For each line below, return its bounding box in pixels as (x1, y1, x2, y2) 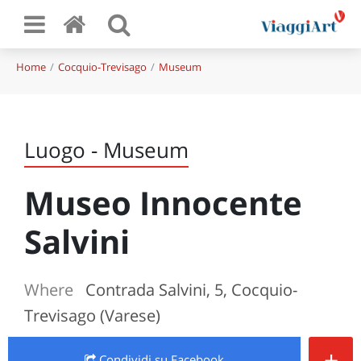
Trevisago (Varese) (24, 305, 160, 326)
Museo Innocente (24, 180, 302, 225)
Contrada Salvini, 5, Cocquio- (85, 279, 297, 301)
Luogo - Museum (24, 135, 189, 164)
